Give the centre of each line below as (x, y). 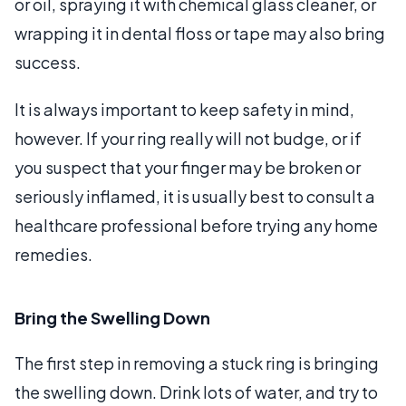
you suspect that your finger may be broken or (188, 167)
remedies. (53, 254)
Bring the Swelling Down (112, 318)
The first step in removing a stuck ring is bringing (197, 363)
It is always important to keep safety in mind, (184, 109)
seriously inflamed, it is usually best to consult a (195, 196)
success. (48, 62)
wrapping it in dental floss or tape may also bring (200, 33)
